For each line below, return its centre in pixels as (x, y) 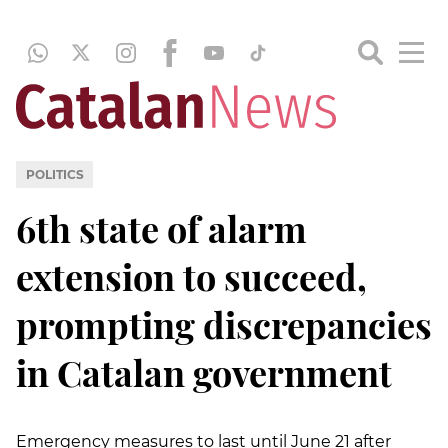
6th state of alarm (161, 227)
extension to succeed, (191, 275)
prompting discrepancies (224, 323)
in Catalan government (204, 371)
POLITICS (54, 174)
